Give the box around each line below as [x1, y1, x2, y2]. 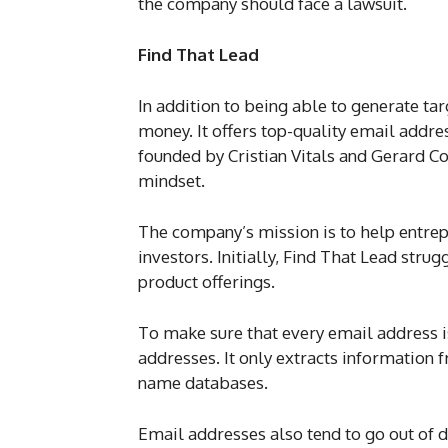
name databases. [138, 372, 272, 394]
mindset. [138, 170, 209, 192]
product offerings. [138, 271, 275, 293]
